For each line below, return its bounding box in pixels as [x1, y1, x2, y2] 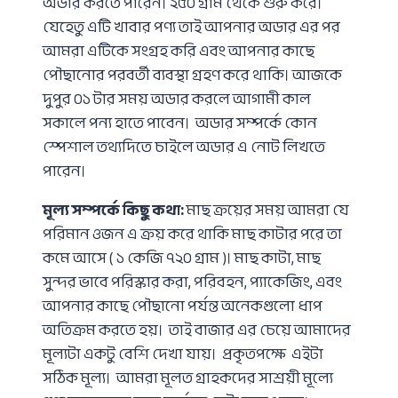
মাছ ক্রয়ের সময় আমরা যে [184, 196, 349, 224]
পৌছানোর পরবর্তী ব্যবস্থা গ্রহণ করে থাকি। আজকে [43, 61, 342, 89]
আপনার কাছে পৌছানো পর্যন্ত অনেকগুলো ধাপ [43, 292, 322, 320]
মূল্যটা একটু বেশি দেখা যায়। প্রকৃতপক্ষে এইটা [43, 340, 323, 368]
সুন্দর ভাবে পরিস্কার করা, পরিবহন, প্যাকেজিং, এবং [43, 268, 342, 296]
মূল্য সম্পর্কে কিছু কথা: [43, 196, 184, 224]
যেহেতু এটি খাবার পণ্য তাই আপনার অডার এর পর [43, 13, 340, 41]
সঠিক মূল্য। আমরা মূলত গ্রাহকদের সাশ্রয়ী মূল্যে [43, 364, 333, 392]
